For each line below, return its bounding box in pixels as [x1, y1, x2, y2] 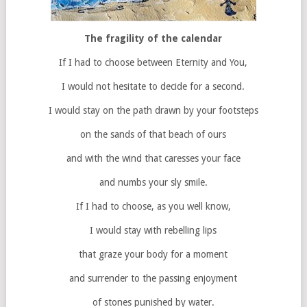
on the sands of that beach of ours [80, 129, 227, 140]
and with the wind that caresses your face [66, 153, 241, 164]
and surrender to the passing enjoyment [69, 273, 238, 284]
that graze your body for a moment [79, 249, 228, 260]
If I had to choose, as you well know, [75, 201, 231, 212]
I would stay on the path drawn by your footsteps [48, 105, 258, 116]
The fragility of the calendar [84, 33, 223, 44]
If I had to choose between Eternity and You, [59, 57, 248, 68]
